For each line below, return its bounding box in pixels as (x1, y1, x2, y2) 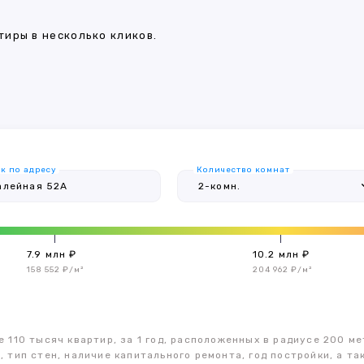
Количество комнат (196, 165, 290, 175)
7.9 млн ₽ (26, 249, 77, 260)
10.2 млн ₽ (252, 249, 310, 260)
